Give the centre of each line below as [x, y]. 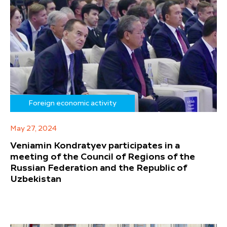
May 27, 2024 [33, 128]
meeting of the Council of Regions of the [103, 157]
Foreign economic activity [72, 103]
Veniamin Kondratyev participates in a [95, 146]
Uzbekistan [36, 179]
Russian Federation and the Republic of [99, 168]
